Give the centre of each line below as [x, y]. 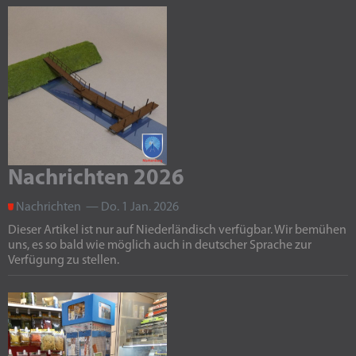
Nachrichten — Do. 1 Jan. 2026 [96, 207]
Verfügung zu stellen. [64, 261]
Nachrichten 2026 [96, 179]
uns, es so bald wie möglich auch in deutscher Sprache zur [160, 246]
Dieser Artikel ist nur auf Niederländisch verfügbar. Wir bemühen [177, 230]
